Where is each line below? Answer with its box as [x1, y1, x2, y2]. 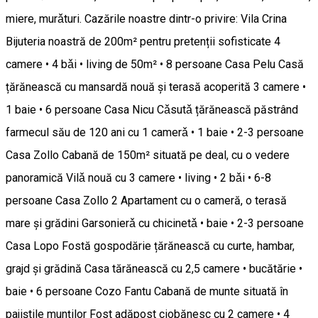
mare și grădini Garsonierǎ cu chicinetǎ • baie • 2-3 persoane [6, 216, 304, 231]
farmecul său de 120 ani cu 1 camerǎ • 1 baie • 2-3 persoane [6, 126, 304, 140]
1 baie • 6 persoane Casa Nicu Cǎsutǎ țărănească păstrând [6, 103, 298, 117]
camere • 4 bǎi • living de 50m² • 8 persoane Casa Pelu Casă [6, 57, 304, 72]
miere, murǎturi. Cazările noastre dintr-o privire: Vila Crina [6, 12, 287, 26]
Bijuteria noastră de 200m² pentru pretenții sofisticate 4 [6, 35, 280, 49]
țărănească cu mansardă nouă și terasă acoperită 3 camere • [6, 80, 306, 94]
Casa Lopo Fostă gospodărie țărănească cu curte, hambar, [6, 239, 295, 253]
